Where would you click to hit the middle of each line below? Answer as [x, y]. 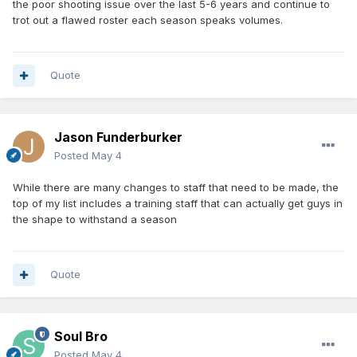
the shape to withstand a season [95, 220]
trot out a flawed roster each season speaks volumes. [149, 20]
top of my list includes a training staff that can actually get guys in [178, 204]
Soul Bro [81, 337]
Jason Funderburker [118, 137]
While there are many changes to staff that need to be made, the [176, 188]
